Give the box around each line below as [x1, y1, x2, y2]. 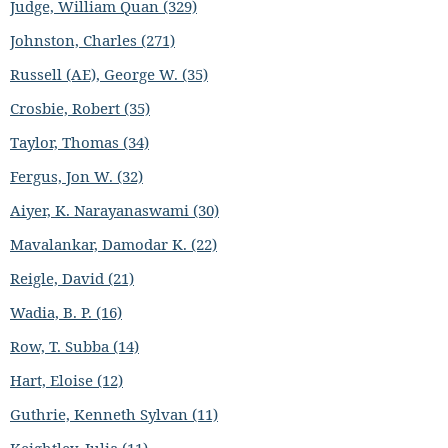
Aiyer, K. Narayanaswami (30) [10, 199, 219, 220]
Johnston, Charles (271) [10, 29, 175, 50]
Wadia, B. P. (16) [10, 301, 122, 322]
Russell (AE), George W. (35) [10, 63, 208, 84]
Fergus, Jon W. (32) [10, 165, 143, 186]
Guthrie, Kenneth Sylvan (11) [10, 403, 218, 424]
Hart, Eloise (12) [10, 369, 123, 390]
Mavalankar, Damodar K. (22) [10, 233, 217, 254]
